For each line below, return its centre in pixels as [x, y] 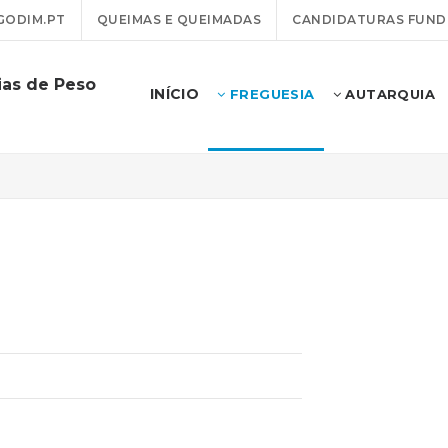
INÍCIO [174, 94]
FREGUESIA [270, 94]
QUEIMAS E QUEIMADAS [178, 19]
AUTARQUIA [387, 94]
